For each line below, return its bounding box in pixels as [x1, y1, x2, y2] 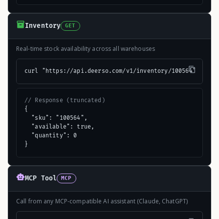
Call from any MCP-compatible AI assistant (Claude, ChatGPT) [16, 197, 188, 205]
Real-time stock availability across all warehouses [16, 44, 155, 53]
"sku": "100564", [24, 114, 88, 122]
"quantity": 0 [24, 131, 77, 139]
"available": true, [24, 123, 95, 131]
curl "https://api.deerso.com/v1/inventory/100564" [24, 67, 196, 75]
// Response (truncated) [24, 96, 105, 104]
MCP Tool [25, 175, 57, 183]
